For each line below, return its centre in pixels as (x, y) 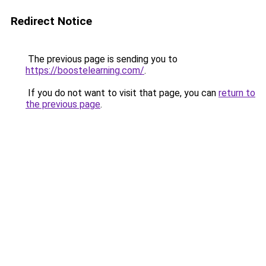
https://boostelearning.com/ (85, 70)
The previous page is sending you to (102, 59)
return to (237, 93)
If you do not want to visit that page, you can (122, 93)
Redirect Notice (51, 21)
